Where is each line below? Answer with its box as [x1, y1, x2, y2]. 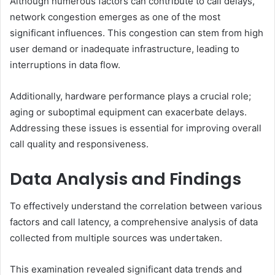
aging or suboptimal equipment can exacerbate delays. [10, 106, 247, 118]
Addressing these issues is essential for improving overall [10, 122, 261, 134]
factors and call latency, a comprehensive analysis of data [10, 216, 258, 228]
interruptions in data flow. [10, 58, 120, 71]
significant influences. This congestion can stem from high [10, 26, 263, 39]
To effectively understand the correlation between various [10, 200, 262, 212]
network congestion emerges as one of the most [10, 10, 220, 23]
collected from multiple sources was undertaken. [10, 232, 222, 244]
